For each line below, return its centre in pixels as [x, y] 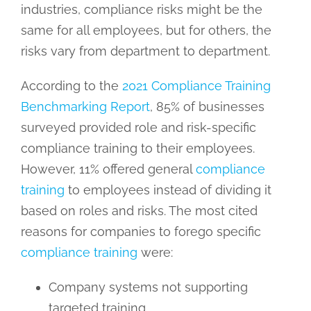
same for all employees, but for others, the [146, 30]
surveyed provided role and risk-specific [138, 127]
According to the [71, 85]
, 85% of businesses [207, 106]
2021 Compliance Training [196, 85]
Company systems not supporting [148, 287]
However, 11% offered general [108, 169]
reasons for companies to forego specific [141, 231]
